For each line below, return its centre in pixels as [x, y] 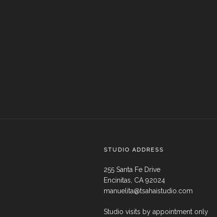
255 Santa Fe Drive [132, 170]
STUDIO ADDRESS [134, 150]
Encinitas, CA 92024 [134, 180]
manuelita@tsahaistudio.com [148, 191]
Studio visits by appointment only [156, 212]
